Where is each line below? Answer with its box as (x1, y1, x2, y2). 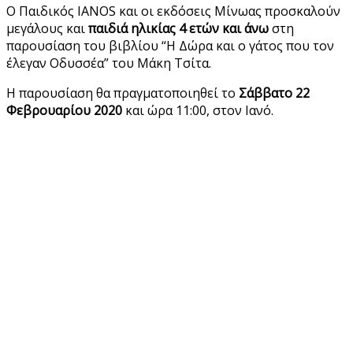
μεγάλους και (6, 19, 88, 37)
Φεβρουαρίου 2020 (6, 101, 122, 119)
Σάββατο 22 (239, 84, 310, 102)
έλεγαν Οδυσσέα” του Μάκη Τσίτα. (6, 54, 211, 72)
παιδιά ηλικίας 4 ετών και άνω (88, 19, 269, 37)
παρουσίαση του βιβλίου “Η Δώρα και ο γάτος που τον (6, 36, 334, 54)
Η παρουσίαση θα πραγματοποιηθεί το (6, 84, 239, 102)
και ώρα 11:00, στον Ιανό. (122, 101, 273, 119)
